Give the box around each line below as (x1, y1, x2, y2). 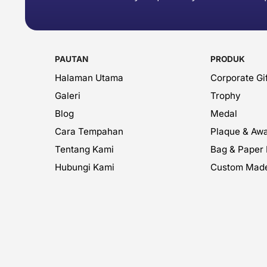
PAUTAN (55, 54, 88, 64)
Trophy (210, 90, 241, 101)
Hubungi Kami (55, 162, 114, 173)
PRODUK (210, 54, 245, 64)
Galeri (55, 90, 80, 101)
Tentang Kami (55, 144, 114, 155)
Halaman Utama (55, 72, 123, 83)
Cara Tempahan (55, 126, 123, 137)
